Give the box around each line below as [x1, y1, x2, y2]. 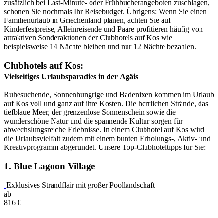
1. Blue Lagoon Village [4, 161, 95, 172]
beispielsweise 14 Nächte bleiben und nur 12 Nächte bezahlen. [4, 42, 196, 51]
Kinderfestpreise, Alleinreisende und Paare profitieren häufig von [4, 24, 203, 33]
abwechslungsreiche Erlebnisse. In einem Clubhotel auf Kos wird [4, 126, 204, 134]
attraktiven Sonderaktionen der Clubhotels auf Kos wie [4, 33, 172, 42]
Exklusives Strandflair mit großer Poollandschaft [6, 181, 155, 189]
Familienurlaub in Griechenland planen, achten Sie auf [4, 16, 171, 24]
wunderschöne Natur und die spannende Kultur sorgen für [4, 117, 182, 126]
